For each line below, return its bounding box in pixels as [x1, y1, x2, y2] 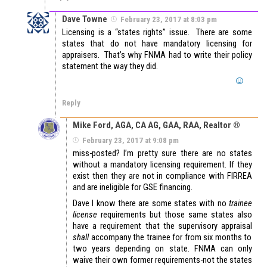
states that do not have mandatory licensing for [62, 38, 252, 49]
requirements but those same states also [97, 209, 252, 221]
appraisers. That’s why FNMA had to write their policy [62, 49, 252, 61]
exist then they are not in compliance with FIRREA [73, 170, 252, 182]
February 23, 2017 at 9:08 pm [82, 136, 179, 145]
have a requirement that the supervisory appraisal [73, 221, 252, 232]
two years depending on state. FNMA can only [73, 243, 252, 254]
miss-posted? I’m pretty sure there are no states [73, 148, 252, 159]
